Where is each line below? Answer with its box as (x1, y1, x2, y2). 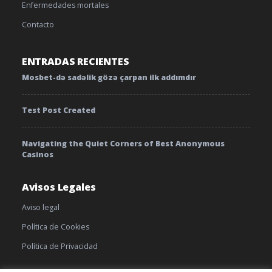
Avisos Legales (21, 180, 96, 194)
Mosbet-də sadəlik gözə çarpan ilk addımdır (21, 72, 196, 83)
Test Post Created (21, 105, 95, 116)
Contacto (21, 19, 54, 30)
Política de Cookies (21, 222, 89, 233)
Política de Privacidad (21, 241, 98, 252)
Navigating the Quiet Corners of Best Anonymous (21, 138, 225, 149)
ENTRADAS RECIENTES (21, 54, 129, 68)
